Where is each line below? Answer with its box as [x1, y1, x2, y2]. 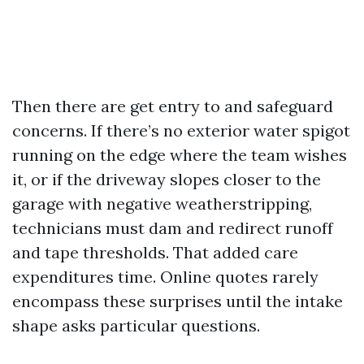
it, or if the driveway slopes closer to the [12, 169, 321, 189]
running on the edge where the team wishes [12, 145, 347, 165]
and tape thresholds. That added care [12, 242, 298, 262]
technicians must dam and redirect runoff [12, 218, 333, 238]
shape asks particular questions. [12, 315, 260, 336]
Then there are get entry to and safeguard [12, 96, 333, 116]
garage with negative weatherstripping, [12, 193, 312, 214]
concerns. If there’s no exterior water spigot [12, 120, 350, 141]
